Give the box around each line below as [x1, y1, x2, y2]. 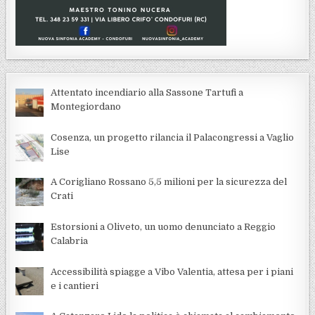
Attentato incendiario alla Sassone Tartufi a [51, 87, 244, 98]
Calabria [51, 235, 89, 246]
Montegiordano [51, 101, 122, 112]
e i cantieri [51, 280, 99, 291]
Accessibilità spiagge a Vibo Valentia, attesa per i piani [51, 266, 294, 277]
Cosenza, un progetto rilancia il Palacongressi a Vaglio [51, 131, 295, 143]
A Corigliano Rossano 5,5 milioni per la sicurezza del [51, 176, 288, 188]
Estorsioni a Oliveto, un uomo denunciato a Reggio [51, 221, 276, 232]
